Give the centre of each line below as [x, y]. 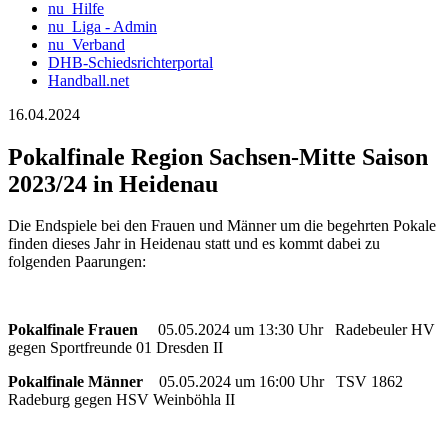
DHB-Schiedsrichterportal [130, 62]
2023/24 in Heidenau [113, 183]
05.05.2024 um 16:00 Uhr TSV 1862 [273, 382]
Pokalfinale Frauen [73, 330]
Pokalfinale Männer [75, 382]
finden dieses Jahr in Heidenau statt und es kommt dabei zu [194, 244]
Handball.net [88, 80]
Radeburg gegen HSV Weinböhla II [143, 400]
